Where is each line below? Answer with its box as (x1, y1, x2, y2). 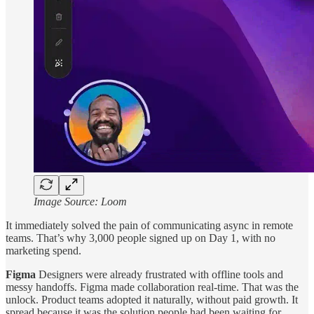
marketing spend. (6, 244, 81, 257)
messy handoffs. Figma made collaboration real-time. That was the (6, 280, 299, 293)
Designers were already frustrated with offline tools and (39, 268, 283, 280)
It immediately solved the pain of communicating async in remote (6, 219, 293, 231)
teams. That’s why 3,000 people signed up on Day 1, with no (6, 231, 275, 244)
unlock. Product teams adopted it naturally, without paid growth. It (6, 293, 298, 306)
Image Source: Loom (34, 195, 127, 207)
